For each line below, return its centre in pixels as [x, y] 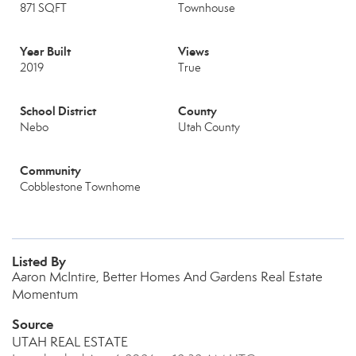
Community [50, 170]
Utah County [209, 127]
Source [33, 324]
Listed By [39, 261]
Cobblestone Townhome [80, 187]
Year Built [45, 51]
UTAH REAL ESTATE [70, 342]
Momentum [45, 294]
